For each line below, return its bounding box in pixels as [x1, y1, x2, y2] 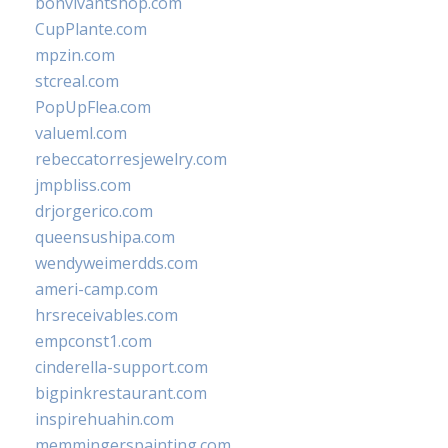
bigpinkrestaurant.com [35, 382, 207, 404]
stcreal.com [35, 70, 119, 92]
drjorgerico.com [35, 200, 153, 222]
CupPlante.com [35, 18, 147, 40]
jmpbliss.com [35, 174, 131, 196]
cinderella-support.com [35, 356, 208, 378]
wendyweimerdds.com [35, 252, 198, 274]
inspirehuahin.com [35, 408, 174, 430]
